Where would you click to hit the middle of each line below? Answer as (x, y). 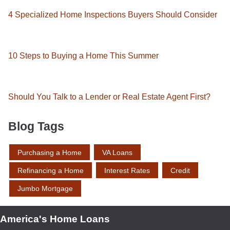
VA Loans (117, 152)
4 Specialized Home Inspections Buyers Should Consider (113, 14)
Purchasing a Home (50, 152)
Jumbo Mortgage (45, 189)
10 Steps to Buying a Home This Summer (83, 55)
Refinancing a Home (51, 170)
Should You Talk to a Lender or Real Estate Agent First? (109, 97)
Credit (180, 170)
